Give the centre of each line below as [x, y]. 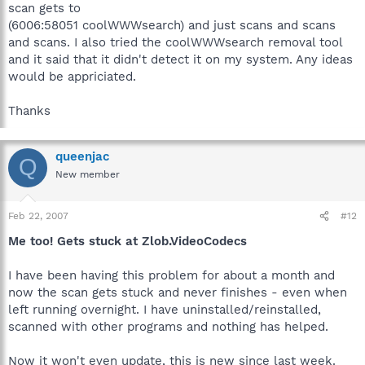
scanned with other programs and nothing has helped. [168, 327]
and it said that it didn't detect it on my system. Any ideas [180, 59]
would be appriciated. [72, 76]
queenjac [82, 156]
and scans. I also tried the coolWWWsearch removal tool [175, 42]
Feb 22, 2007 [38, 216]
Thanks [29, 110]
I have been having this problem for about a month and [172, 275]
